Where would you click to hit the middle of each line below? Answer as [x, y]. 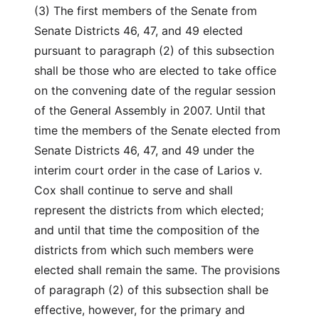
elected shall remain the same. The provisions [157, 270]
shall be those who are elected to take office [155, 70]
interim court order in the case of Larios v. [148, 170]
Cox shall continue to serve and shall [134, 190]
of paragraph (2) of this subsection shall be [151, 290]
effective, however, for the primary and [140, 310]
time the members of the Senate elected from [157, 130]
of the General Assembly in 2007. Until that [150, 110]
